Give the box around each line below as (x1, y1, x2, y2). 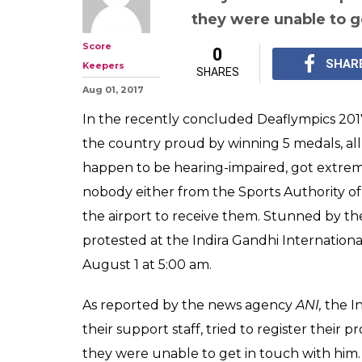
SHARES (196, 65, 239, 78)
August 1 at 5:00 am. (82, 257, 212, 272)
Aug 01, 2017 (82, 84, 144, 95)
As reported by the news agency (82, 297, 296, 313)
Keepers (82, 60, 124, 71)
